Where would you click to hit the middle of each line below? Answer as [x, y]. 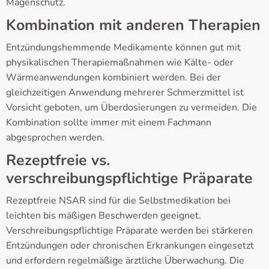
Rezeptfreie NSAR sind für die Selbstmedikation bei [118, 201]
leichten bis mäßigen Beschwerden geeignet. [104, 216]
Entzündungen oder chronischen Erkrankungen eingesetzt [130, 246]
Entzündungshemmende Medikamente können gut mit [123, 48]
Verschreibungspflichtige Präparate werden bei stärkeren [129, 231]
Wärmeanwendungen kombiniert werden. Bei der [113, 78]
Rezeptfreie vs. [58, 161]
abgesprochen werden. [55, 138]
